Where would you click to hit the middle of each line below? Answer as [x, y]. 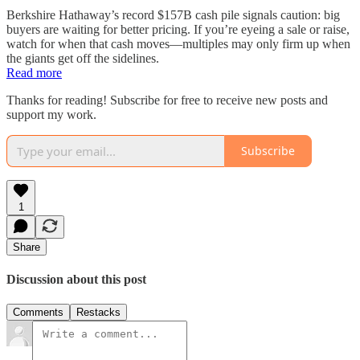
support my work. [51, 114]
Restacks [98, 313]
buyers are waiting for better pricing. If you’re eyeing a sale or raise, [178, 29]
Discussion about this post [76, 279]
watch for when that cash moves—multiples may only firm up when [178, 43]
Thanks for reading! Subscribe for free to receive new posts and [167, 100]
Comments [38, 313]
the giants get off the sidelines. [83, 58]
